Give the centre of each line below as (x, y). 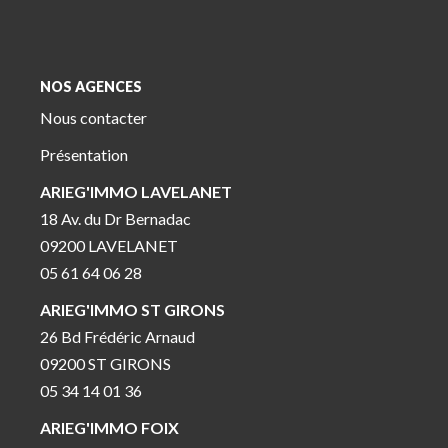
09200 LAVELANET (109, 245)
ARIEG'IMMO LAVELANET (136, 191)
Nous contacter (93, 117)
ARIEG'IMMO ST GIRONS (132, 309)
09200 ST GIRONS (105, 363)
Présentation (84, 154)
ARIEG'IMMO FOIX (109, 427)
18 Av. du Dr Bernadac (115, 218)
